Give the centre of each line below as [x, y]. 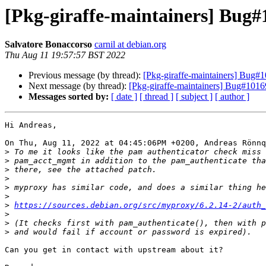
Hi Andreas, [31, 125]
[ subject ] [194, 97]
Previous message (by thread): [86, 75]
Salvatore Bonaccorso [48, 45]
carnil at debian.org [130, 45]
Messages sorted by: [69, 97]
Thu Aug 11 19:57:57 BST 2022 [65, 55]
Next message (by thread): [79, 86]
